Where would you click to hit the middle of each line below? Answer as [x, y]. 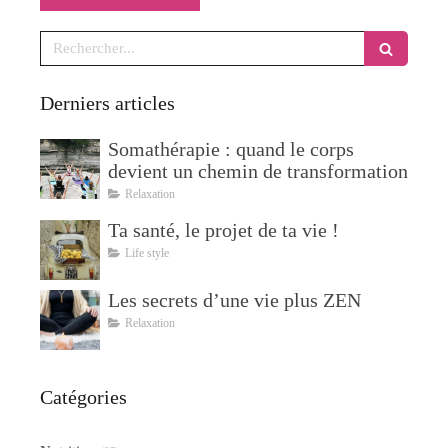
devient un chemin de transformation [258, 170]
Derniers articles [107, 102]
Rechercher [77, 39]
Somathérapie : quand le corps [231, 148]
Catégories [83, 396]
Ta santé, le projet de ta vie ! [223, 229]
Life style [147, 252]
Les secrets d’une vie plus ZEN [234, 299]
